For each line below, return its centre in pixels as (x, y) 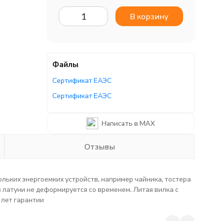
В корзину (149, 16)
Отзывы (99, 146)
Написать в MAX (128, 123)
